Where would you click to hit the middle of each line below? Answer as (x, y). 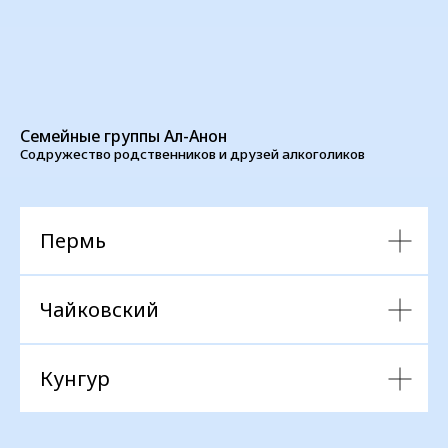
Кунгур (75, 378)
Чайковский (99, 309)
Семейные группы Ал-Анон (123, 136)
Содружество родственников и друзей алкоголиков (192, 153)
